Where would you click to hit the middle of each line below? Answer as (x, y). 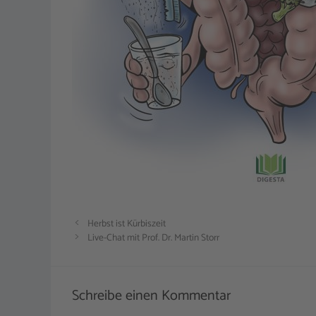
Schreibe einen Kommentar (151, 296)
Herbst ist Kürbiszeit (126, 223)
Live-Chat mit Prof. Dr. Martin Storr (153, 237)
